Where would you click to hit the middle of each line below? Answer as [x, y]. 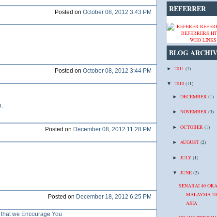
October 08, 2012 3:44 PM [117, 71]
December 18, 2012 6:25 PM [114, 197]
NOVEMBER [194, 111]
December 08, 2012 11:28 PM [112, 129]
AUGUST [190, 142]
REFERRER [187, 8]
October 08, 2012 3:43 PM [117, 12]
